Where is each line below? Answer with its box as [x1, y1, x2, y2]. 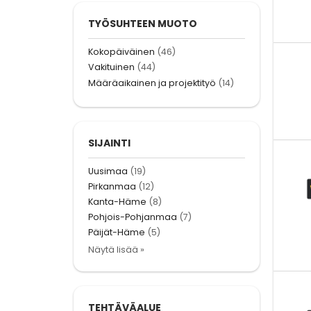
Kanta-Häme [88, 196, 146, 208]
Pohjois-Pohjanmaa [88, 211, 177, 224]
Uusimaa [88, 165, 128, 177]
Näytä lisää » [88, 243, 144, 255]
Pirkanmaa [88, 180, 136, 192]
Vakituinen [88, 61, 135, 74]
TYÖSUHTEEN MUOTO [88, 17, 197, 31]
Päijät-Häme [88, 226, 145, 239]
